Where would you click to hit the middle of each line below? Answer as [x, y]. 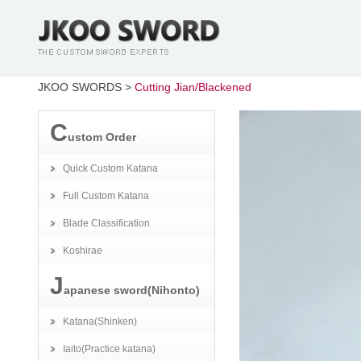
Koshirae [83, 251]
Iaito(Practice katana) [109, 349]
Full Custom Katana [106, 196]
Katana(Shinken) [100, 322]
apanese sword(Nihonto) [132, 290]
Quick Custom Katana [110, 168]
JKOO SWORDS [80, 87]
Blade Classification [106, 223]
